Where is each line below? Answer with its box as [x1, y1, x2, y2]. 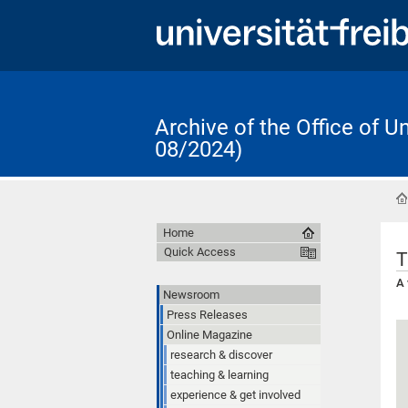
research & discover [170, 347, 272, 362]
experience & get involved [170, 387, 301, 402]
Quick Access [164, 244, 236, 259]
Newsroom [163, 287, 219, 301]
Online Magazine [167, 327, 252, 342]
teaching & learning [170, 367, 269, 382]
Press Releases [167, 307, 248, 321]
